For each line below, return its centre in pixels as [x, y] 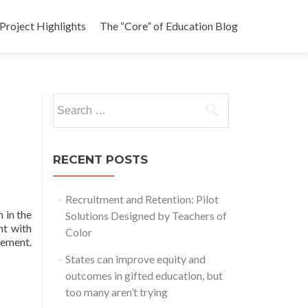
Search [68, 101]
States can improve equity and [135, 259]
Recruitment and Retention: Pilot [142, 199]
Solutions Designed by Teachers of [146, 216]
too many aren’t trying [116, 292]
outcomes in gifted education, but [144, 275]
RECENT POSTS [100, 159]
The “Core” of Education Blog [169, 26]
